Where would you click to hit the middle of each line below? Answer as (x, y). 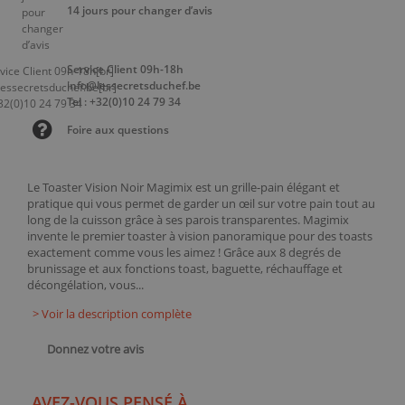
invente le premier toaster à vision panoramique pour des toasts (200, 236)
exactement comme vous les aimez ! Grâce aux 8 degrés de (184, 252)
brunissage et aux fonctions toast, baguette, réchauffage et (185, 268)
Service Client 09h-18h (125, 69)
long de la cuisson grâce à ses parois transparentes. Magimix (188, 220)
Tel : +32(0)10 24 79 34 (124, 101)
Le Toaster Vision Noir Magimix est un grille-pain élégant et (184, 187)
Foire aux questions (118, 129)
